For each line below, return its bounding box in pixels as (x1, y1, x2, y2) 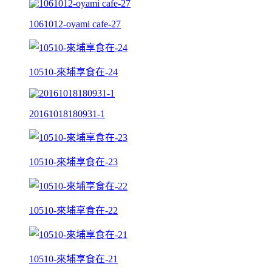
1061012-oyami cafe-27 (29, 18, 121, 29)
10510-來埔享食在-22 (29, 205, 118, 216)
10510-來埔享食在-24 (29, 66, 118, 77)
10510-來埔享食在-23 (29, 156, 118, 167)
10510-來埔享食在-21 (29, 253, 118, 264)
